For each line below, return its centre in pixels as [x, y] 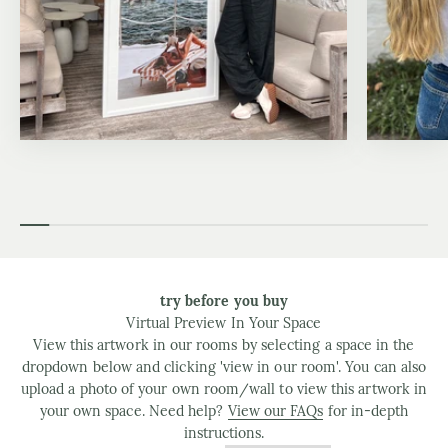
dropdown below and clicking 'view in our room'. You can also [224, 367]
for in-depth [366, 411]
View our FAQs [275, 411]
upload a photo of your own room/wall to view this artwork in [224, 389]
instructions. [224, 433]
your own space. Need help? [133, 411]
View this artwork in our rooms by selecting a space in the [224, 345]
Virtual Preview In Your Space [224, 323]
